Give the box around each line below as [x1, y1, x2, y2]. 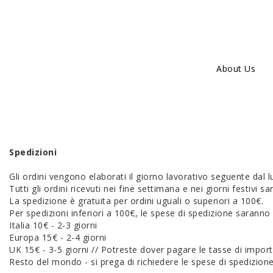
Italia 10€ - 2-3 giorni [9, 219, 97, 231]
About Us [216, 63, 255, 74]
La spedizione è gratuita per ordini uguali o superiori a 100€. [9, 195, 266, 207]
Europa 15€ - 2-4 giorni [9, 232, 107, 243]
